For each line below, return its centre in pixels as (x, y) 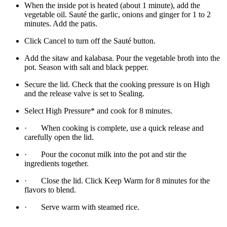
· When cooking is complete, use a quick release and (114, 128)
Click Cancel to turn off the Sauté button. (90, 41)
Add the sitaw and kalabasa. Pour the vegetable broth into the (122, 58)
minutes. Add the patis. (61, 24)
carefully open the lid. (59, 137)
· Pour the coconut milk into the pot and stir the (105, 155)
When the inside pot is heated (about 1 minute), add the (112, 6)
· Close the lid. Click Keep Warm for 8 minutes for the (117, 181)
